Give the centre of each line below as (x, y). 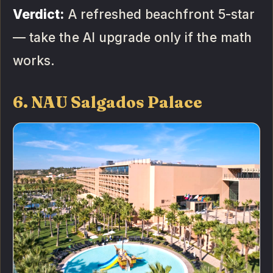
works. (34, 61)
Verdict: (39, 15)
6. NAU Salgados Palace (108, 103)
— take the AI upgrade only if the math (132, 38)
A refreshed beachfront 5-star (159, 15)
